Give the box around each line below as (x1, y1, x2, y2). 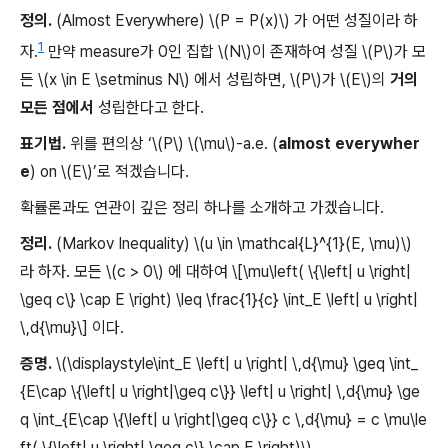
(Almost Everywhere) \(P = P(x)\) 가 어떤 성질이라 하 (52, 10, 418, 30)
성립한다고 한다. (94, 98, 204, 118)
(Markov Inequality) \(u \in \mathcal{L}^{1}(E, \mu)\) (52, 234, 412, 254)
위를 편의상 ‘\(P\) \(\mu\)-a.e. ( (66, 134, 278, 154)
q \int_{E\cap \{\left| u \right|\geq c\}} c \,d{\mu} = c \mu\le (20, 410, 427, 430)
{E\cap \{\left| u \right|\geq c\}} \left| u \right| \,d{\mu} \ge (20, 382, 420, 402)
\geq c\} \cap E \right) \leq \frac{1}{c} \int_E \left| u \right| (20, 290, 418, 310)
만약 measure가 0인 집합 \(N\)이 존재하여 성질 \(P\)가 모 (44, 42, 426, 62)
